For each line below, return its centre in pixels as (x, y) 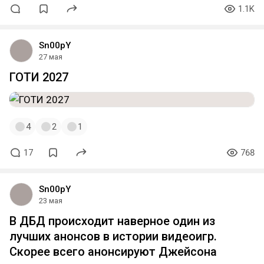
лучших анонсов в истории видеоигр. (113, 236)
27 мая (51, 57)
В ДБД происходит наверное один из (112, 221)
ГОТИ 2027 (39, 77)
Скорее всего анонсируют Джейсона (113, 252)
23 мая (51, 201)
